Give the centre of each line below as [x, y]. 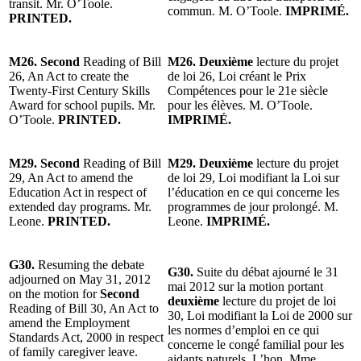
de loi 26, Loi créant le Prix [237, 76]
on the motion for [53, 293]
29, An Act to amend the [71, 177]
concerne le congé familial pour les [256, 344]
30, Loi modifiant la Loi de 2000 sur [260, 315]
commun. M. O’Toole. [225, 10]
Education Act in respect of [78, 192]
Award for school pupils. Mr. [82, 105]
